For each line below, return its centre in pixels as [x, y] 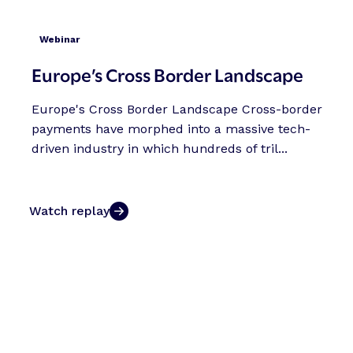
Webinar [59, 40]
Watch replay [69, 210]
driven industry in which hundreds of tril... [160, 149]
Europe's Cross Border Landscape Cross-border [177, 110]
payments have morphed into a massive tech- [171, 129]
